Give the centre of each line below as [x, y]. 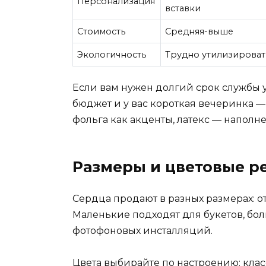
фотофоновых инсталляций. [142, 230]
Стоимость [102, 32]
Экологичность [112, 55]
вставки [183, 9]
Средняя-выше [199, 32]
